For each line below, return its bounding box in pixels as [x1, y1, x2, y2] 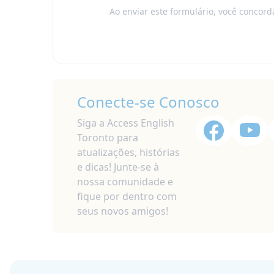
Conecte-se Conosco [76, 91, 220, 112]
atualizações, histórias [76, 145, 180, 159]
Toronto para [76, 130, 138, 144]
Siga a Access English [76, 116, 174, 130]
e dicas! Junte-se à [76, 160, 159, 174]
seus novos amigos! [76, 204, 168, 218]
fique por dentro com [76, 189, 177, 203]
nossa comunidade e [76, 174, 173, 188]
